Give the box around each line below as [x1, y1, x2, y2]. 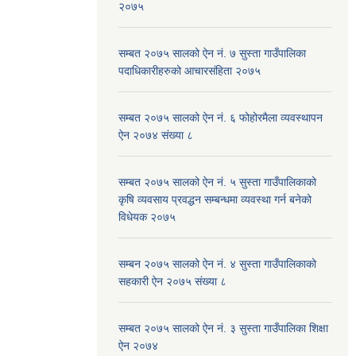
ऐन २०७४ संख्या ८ [118, 128, 193, 141]
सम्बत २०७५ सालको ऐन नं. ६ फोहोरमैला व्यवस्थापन [118, 110, 323, 124]
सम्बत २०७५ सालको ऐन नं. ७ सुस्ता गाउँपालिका [118, 46, 306, 60]
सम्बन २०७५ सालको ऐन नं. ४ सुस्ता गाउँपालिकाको [118, 257, 316, 270]
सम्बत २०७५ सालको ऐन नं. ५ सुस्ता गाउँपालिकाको [118, 175, 316, 188]
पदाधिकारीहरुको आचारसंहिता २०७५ [118, 64, 261, 77]
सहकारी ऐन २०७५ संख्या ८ [118, 274, 226, 288]
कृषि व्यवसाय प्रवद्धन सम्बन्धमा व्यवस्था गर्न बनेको [118, 192, 311, 206]
